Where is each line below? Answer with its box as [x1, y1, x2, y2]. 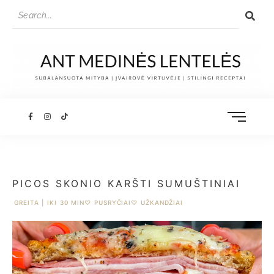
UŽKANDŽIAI [141, 199, 183, 207]
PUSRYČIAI [94, 199, 131, 207]
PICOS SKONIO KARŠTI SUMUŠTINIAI [12, 177, 240, 190]
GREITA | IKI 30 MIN [14, 199, 85, 207]
